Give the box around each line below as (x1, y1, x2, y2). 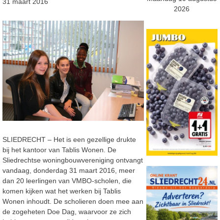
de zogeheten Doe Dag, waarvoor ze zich (2, 207, 131, 216)
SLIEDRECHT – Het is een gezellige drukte (2, 135, 136, 143)
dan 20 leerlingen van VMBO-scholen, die (2, 176, 132, 185)
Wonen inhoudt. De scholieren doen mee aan (2, 197, 143, 205)
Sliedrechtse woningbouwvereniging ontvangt (2, 156, 143, 164)
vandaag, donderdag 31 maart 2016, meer (2, 166, 135, 174)
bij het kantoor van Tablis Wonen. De (2, 145, 116, 154)
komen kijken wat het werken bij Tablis (2, 187, 121, 195)
